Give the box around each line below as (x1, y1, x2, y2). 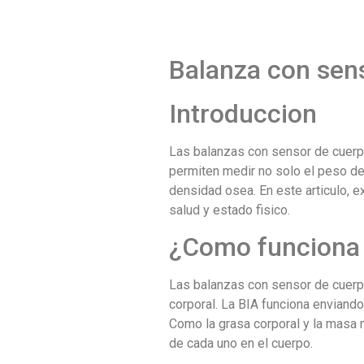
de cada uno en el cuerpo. (169, 336, 314, 352)
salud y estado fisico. (169, 202, 291, 218)
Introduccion (169, 98, 318, 129)
